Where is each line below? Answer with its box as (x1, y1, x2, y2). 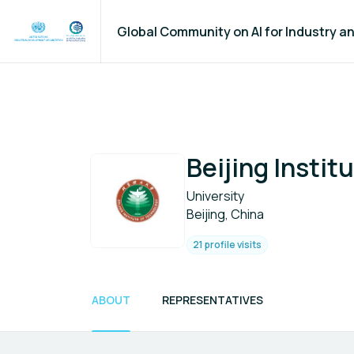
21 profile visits (193, 238, 262, 251)
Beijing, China (186, 205, 264, 223)
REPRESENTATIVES (162, 292, 263, 307)
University (186, 187, 244, 205)
